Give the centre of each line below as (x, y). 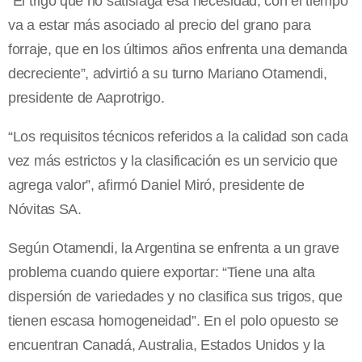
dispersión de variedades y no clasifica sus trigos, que (175, 297)
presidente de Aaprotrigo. (86, 98)
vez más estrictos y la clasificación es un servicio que (173, 161)
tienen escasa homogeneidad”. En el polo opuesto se (174, 321)
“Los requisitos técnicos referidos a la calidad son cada (178, 137)
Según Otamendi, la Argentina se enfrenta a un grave (174, 248)
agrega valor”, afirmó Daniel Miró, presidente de (156, 185)
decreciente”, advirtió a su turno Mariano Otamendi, (168, 74)
